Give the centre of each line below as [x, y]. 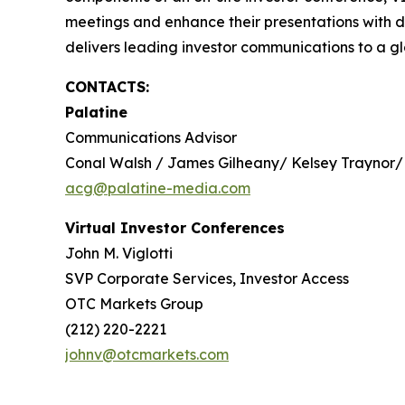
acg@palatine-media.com [158, 188]
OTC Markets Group [134, 304]
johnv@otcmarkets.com [147, 354]
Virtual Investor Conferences [175, 228]
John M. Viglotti [119, 253]
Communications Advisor [151, 137]
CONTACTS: [107, 87]
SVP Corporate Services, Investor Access [207, 278]
